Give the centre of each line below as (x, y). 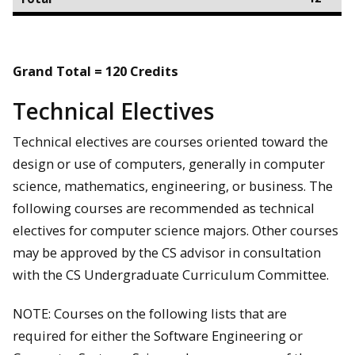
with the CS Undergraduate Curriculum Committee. (171, 275)
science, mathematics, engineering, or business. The (173, 186)
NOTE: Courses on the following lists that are (150, 313)
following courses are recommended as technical (164, 208)
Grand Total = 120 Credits (95, 71)
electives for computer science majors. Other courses (176, 231)
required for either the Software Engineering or (158, 335)
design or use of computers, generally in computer (169, 164)
